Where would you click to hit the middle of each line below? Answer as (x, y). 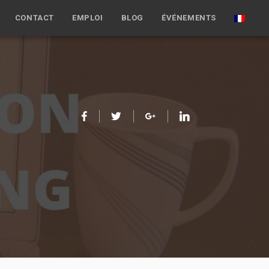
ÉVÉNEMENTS (189, 18)
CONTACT (34, 18)
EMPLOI (87, 18)
